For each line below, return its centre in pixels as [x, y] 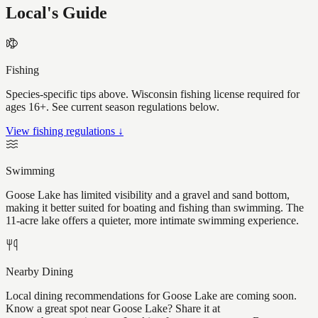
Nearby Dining [39, 272]
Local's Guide [56, 13]
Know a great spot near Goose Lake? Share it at [113, 309]
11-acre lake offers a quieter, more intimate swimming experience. [152, 221]
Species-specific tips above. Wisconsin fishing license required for [153, 94]
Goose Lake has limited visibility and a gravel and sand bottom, [148, 195]
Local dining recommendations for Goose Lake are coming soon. [151, 296]
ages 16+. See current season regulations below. [113, 107]
